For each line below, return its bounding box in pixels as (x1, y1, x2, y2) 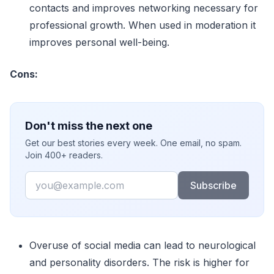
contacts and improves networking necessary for (29, 2, 258, 14)
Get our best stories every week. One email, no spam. (25, 138, 242, 148)
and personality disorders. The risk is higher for (29, 256, 250, 268)
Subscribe (190, 179, 237, 191)
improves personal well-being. (29, 36, 172, 48)
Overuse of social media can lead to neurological (29, 239, 256, 251)
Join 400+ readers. (25, 150, 103, 160)
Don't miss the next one (25, 119, 152, 132)
